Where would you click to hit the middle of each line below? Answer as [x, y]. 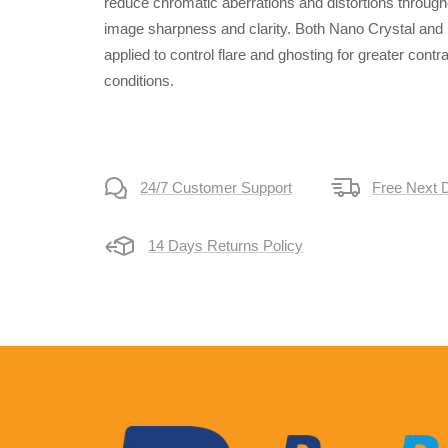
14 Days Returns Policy [226, 246]
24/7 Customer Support [216, 188]
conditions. [139, 81]
